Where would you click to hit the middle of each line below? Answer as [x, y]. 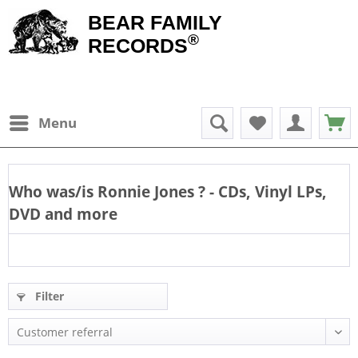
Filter [48, 296]
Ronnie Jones [148, 191]
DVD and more [63, 214]
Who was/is [53, 191]
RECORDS [138, 46]
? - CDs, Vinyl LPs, [263, 191]
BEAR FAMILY [155, 22]
